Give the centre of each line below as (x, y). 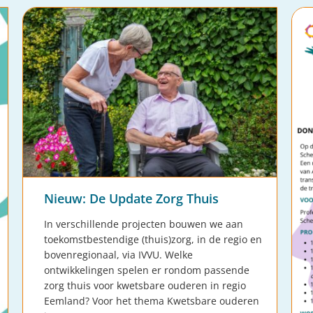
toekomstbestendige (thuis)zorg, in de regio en (153, 240)
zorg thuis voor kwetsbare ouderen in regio (145, 286)
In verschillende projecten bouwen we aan (144, 224)
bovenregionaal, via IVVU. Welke (118, 255)
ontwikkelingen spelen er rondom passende (147, 270)
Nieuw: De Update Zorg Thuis (131, 199)
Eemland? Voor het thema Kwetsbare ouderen (152, 301)
